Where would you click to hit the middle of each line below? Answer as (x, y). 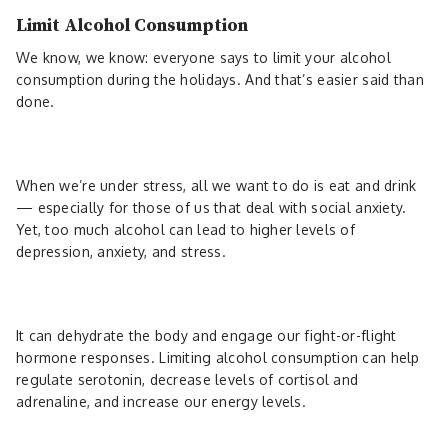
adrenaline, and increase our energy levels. (163, 401)
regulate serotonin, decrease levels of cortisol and (187, 379)
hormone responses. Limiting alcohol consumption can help (218, 357)
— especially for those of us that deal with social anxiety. (211, 207)
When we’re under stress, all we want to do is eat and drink (216, 185)
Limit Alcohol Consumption (132, 25)
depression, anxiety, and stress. (123, 251)
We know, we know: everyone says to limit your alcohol (203, 57)
